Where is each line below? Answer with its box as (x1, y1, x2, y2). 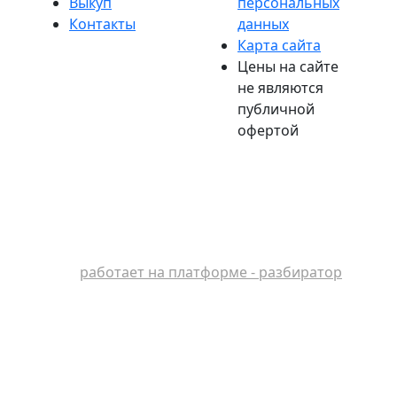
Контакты (69, 13, 136, 34)
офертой (237, 120, 299, 140)
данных (237, 13, 289, 34)
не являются (237, 77, 323, 97)
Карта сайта (237, 35, 321, 55)
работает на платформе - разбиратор (80, 261, 342, 282)
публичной (237, 98, 315, 119)
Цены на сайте (237, 56, 339, 76)
